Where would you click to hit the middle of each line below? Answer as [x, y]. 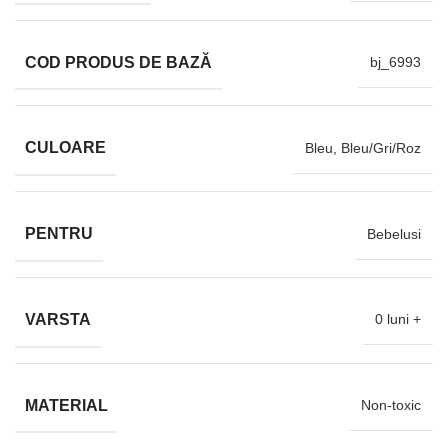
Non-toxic [391, 405]
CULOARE [65, 148]
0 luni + [398, 319]
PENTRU [59, 233]
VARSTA [58, 319]
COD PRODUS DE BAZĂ [118, 62]
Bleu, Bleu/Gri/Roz [363, 147]
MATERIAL [66, 405]
